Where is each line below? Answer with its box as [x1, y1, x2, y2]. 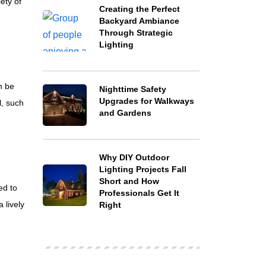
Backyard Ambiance [99, 16, 179, 26]
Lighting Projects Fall [99, 164, 186, 174]
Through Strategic [99, 28, 173, 37]
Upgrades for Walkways [99, 96, 194, 106]
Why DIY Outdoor [99, 153, 169, 162]
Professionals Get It [99, 188, 179, 198]
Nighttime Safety [99, 84, 166, 94]
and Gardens [99, 108, 151, 118]
